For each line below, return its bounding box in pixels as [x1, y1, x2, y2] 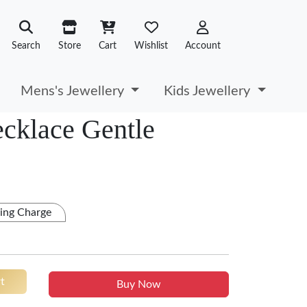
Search [12, 40, 40, 51]
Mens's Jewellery [21, 84, 128, 98]
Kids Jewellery [164, 84, 254, 98]
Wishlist [134, 40, 168, 51]
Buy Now [116, 279, 161, 290]
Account [185, 40, 221, 51]
